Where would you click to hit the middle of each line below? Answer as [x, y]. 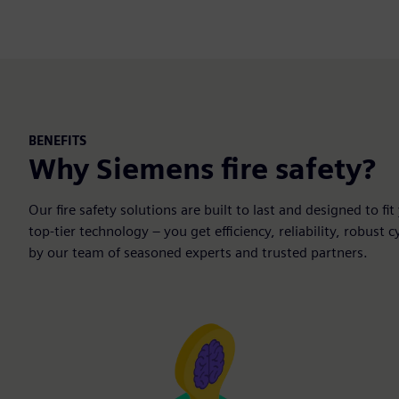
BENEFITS [57, 140]
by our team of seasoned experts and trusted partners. [198, 252]
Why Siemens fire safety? [202, 168]
